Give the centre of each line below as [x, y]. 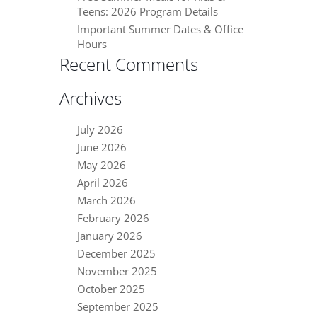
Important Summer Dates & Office [160, 29]
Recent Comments [129, 64]
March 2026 [106, 201]
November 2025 [117, 271]
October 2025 [111, 289]
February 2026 [113, 218]
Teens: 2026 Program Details [148, 12]
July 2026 [100, 130]
